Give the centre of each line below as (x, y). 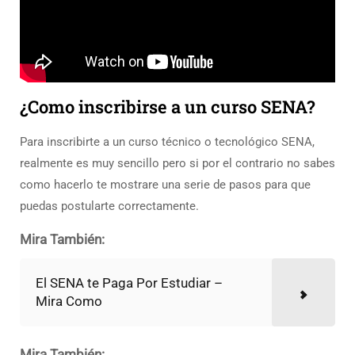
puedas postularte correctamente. (109, 206)
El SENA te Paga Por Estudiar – (129, 283)
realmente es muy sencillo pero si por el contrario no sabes (177, 164)
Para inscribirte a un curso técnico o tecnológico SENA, (167, 142)
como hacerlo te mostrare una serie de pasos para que (165, 185)
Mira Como (69, 302)
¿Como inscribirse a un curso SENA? (168, 107)
